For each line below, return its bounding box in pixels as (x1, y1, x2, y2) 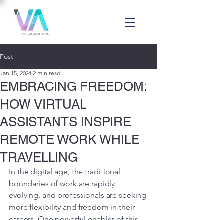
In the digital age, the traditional (9, 167, 122, 176)
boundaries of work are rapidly (9, 179, 117, 188)
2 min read (33, 69, 60, 77)
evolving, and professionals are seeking (9, 191, 148, 200)
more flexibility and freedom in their (9, 202, 137, 212)
